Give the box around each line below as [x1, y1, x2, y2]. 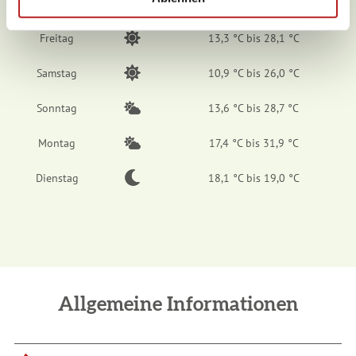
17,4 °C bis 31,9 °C [208, 136, 299, 151]
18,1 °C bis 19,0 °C [207, 171, 300, 186]
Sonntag [37, 101, 77, 116]
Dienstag [35, 171, 79, 186]
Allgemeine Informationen [57, 295, 299, 315]
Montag [38, 136, 75, 151]
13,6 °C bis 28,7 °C [208, 101, 299, 116]
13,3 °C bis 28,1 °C [207, 31, 300, 46]
